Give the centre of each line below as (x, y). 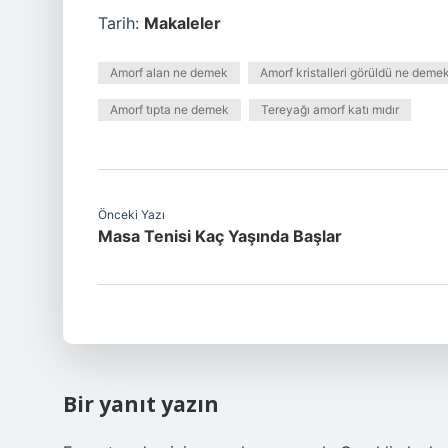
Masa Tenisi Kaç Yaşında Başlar (220, 236)
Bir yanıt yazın (141, 404)
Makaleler (182, 23)
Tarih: (121, 23)
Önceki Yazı (131, 214)
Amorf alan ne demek (169, 72)
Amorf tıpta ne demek (169, 109)
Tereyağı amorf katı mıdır (330, 109)
